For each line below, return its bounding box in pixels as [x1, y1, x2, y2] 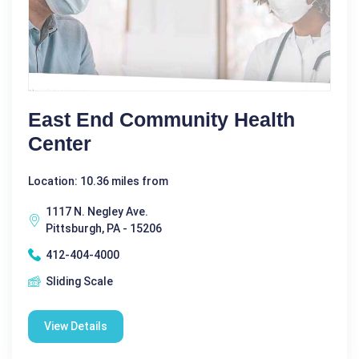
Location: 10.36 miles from [28, 174, 168, 188]
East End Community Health [28, 107, 295, 131]
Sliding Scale [46, 274, 113, 288]
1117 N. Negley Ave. [46, 204, 148, 218]
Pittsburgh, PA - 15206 [46, 221, 162, 235]
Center [28, 131, 91, 155]
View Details [44, 319, 107, 333]
